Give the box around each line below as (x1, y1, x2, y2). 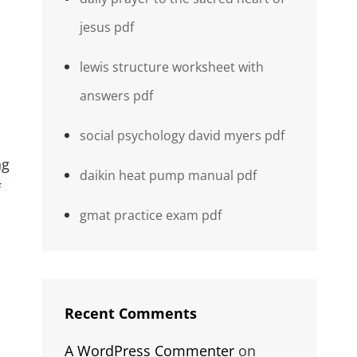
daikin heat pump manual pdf (79, 167, 257, 184)
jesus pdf (79, 18, 134, 36)
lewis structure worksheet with (79, 58, 264, 76)
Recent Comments (64, 304, 197, 323)
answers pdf (79, 87, 153, 104)
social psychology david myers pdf (79, 127, 284, 144)
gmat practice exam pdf (79, 206, 222, 224)
